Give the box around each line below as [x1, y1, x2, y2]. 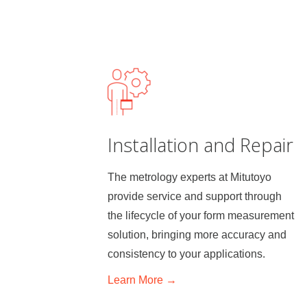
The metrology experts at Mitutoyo [108, 171, 271, 183]
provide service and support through [108, 190, 282, 202]
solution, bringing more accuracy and [108, 228, 286, 241]
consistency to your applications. [108, 247, 265, 260]
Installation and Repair [108, 132, 293, 158]
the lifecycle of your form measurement [108, 209, 294, 221]
